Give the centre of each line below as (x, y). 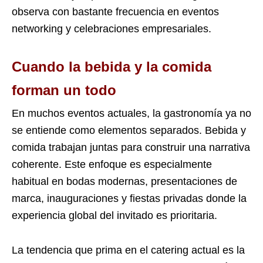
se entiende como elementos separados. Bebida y (129, 130)
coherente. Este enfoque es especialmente (112, 164)
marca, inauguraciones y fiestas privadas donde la (129, 198)
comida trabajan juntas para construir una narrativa (131, 147)
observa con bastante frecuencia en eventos (115, 11)
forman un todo (64, 90)
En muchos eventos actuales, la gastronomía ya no (131, 113)
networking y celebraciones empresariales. (112, 28)
